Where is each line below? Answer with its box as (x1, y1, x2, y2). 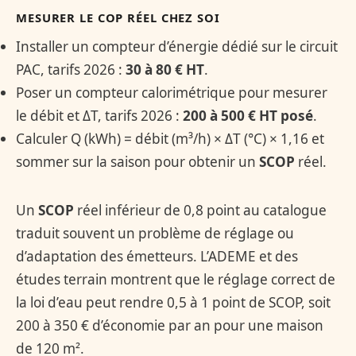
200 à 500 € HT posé (183, 106, 313, 125)
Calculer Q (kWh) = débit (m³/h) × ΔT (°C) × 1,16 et (16, 129, 324, 148)
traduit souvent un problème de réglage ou (16, 223, 294, 242)
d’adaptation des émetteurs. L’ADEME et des (16, 246, 298, 265)
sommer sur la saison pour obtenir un (16, 152, 259, 171)
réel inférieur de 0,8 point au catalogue (74, 200, 327, 219)
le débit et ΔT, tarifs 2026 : (16, 106, 183, 125)
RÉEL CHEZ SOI (123, 10, 220, 26)
